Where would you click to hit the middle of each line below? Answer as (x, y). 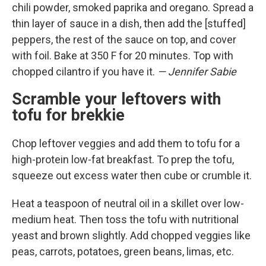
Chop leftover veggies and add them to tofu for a (126, 143)
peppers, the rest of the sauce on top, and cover (124, 39)
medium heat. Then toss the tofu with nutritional (125, 219)
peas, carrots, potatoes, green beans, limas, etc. (123, 251)
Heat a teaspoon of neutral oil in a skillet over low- (128, 203)
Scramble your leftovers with (116, 99)
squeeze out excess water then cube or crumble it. (132, 175)
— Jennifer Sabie (197, 72)
